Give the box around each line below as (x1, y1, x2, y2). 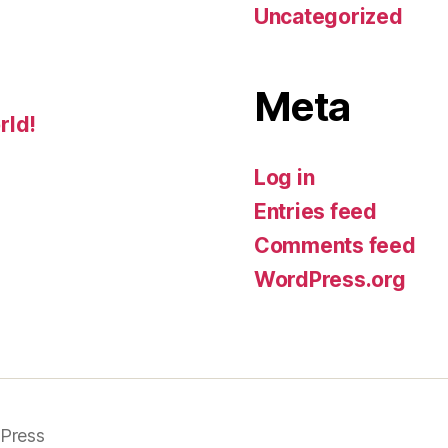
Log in (254, 164, 315, 190)
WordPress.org (254, 266, 406, 292)
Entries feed (254, 198, 377, 224)
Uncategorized (254, 3, 403, 29)
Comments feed (254, 232, 416, 258)
